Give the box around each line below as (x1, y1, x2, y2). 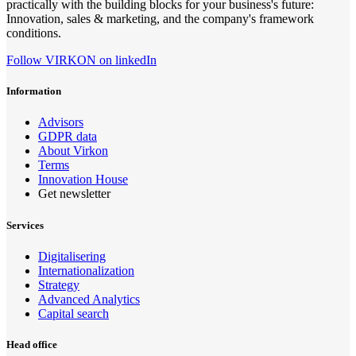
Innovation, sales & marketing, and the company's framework (6, 12, 314, 26)
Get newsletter (38, 187, 110, 201)
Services (6, 219, 44, 231)
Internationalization (38, 263, 134, 277)
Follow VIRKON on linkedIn (6, 53, 157, 68)
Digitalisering (38, 249, 106, 263)
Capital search (38, 306, 109, 320)
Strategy (38, 277, 79, 292)
